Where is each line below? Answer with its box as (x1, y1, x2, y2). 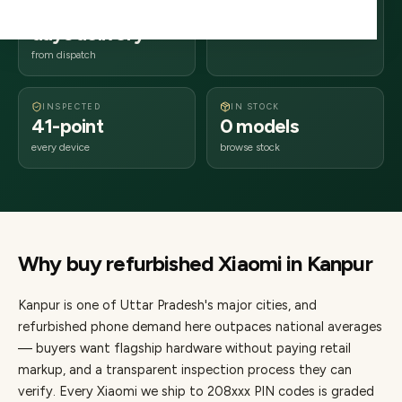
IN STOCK (231, 101, 280, 111)
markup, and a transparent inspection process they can (18, 362, 352, 378)
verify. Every (18, 383, 97, 399)
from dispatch (31, 48, 96, 61)
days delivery (31, 22, 144, 46)
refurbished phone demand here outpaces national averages (18, 319, 382, 335)
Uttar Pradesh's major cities (120, 297, 288, 313)
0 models (220, 114, 298, 138)
